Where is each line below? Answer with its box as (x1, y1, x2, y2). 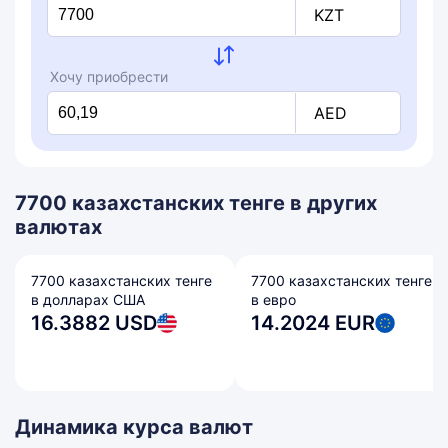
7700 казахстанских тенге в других (15, 191, 377, 215)
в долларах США (31, 291, 145, 308)
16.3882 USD (31, 311, 157, 335)
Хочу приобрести (50, 68, 168, 85)
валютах (15, 215, 102, 239)
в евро (251, 291, 296, 308)
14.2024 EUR (251, 311, 375, 335)
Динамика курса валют (15, 415, 253, 439)
